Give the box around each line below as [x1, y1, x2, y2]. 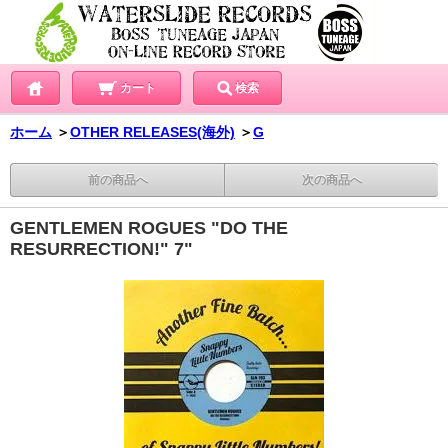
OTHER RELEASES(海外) [70, 124, 235, 141]
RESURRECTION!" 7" [10, 239, 193, 260]
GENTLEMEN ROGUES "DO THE [10, 218, 288, 239]
